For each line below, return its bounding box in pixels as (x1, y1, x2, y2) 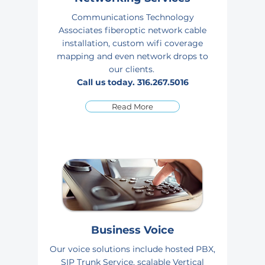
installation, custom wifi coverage (62, 38, 203, 49)
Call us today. (76, 77, 137, 88)
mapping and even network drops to (57, 51, 208, 62)
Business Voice (91, 224, 174, 237)
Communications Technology (71, 12, 194, 22)
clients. (125, 64, 157, 75)
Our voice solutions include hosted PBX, (50, 244, 215, 254)
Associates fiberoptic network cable (59, 25, 206, 35)
